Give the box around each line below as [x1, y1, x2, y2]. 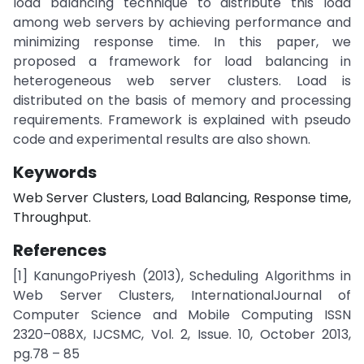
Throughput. [13, 208, 91, 227]
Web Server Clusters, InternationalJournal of [13, 286, 351, 305]
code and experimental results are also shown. [13, 130, 310, 149]
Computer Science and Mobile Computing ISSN [13, 305, 351, 324]
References [13, 239, 106, 262]
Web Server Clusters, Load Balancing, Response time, [13, 188, 351, 207]
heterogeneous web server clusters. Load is [13, 71, 351, 90]
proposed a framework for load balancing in [13, 52, 351, 71]
